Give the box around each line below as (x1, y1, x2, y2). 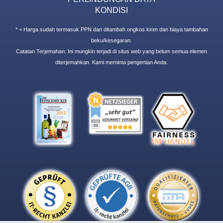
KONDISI (95, 5, 128, 14)
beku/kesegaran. (91, 37, 132, 43)
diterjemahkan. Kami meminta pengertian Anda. (55, 59, 168, 65)
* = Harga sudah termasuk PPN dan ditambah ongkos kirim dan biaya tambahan (15, 26, 208, 32)
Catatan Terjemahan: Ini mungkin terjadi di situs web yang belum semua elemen (16, 48, 207, 54)
